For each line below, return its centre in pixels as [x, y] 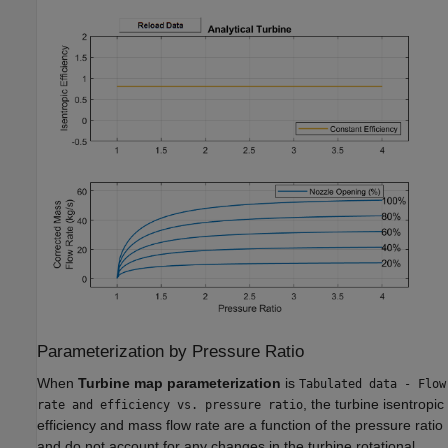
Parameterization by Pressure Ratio [170, 352]
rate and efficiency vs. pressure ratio [170, 404]
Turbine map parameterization [179, 382]
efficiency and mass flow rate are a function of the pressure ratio [240, 424]
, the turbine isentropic [373, 403]
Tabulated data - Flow [372, 383]
